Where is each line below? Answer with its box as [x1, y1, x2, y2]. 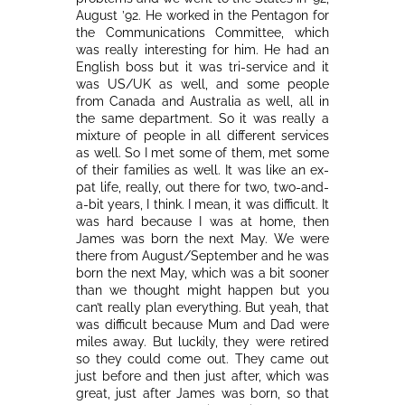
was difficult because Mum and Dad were [76, 316, 329, 332]
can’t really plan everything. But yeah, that [76, 299, 329, 315]
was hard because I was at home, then [76, 213, 329, 229]
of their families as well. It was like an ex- [76, 162, 329, 177]
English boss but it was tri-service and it [76, 59, 329, 74]
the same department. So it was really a [76, 110, 329, 126]
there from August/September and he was [76, 248, 329, 263]
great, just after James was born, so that [76, 385, 329, 400]
